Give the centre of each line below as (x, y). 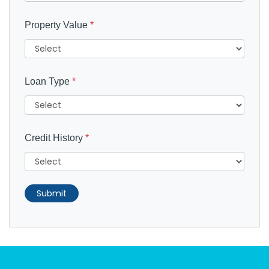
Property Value (57, 25)
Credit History (55, 138)
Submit (52, 193)
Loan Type (48, 81)
